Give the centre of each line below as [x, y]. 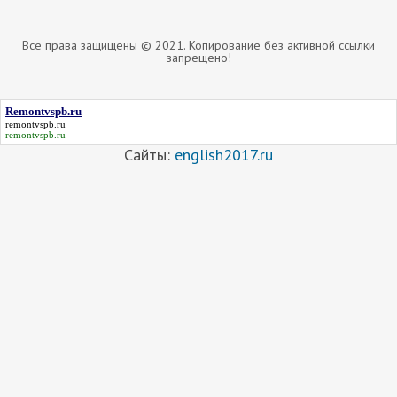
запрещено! [198, 57]
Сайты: [149, 154]
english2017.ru [224, 154]
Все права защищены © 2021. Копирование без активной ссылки [198, 45]
